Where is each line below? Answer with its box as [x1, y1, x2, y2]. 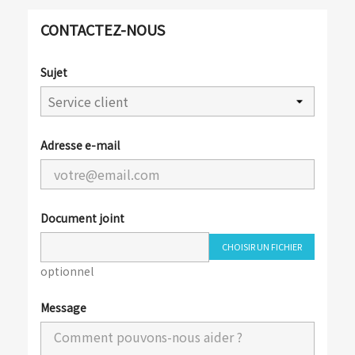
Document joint [40, 210, 124, 226]
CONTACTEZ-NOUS [40, 19, 165, 40]
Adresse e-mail [40, 137, 120, 153]
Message [40, 300, 86, 315]
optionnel [40, 263, 94, 279]
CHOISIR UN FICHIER [222, 240, 302, 253]
